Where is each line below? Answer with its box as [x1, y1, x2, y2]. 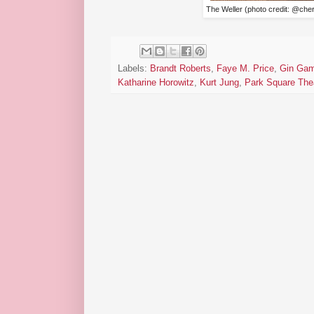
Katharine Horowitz [118, 77, 194, 88]
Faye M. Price [217, 63, 274, 74]
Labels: [118, 63, 150, 74]
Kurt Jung [200, 77, 239, 88]
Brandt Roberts [150, 63, 211, 74]
